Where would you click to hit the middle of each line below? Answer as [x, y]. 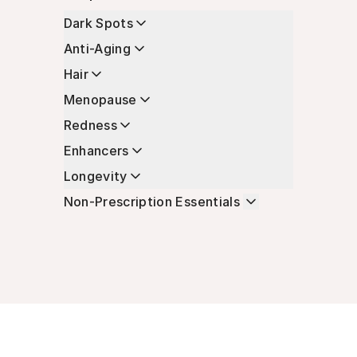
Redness [90, 125]
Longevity [95, 176]
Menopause [100, 99]
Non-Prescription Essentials [151, 201]
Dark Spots [98, 23]
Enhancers [96, 150]
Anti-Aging [97, 48]
